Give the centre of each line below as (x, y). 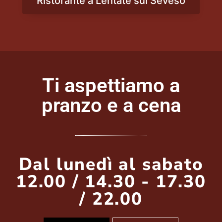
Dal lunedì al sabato (111, 165)
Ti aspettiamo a (111, 85)
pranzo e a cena (111, 105)
